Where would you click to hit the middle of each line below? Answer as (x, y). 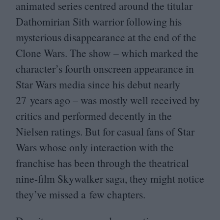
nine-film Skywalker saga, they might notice (110, 179)
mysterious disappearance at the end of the (106, 37)
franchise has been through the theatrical (102, 163)
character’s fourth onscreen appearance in (105, 69)
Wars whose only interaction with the (95, 147)
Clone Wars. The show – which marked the (107, 53)
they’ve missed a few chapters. (81, 194)
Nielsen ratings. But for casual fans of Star (105, 131)
